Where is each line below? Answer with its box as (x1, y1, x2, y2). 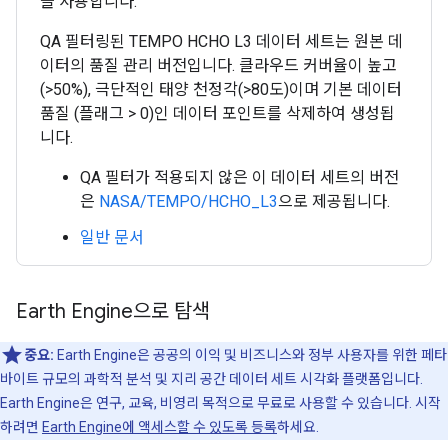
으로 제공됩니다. (278, 192, 390, 211)
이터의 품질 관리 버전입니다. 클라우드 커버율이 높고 (40, 56, 397, 75)
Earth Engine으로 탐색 (16, 299, 210, 324)
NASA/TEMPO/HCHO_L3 (99, 192, 278, 211)
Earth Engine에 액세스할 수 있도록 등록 (42, 419, 277, 435)
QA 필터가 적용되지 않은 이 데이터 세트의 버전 (80, 168, 399, 187)
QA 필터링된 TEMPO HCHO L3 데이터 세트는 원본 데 (40, 32, 403, 51)
